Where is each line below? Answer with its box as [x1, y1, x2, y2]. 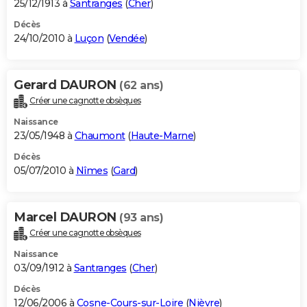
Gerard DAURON [14, 77, 119, 93]
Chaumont [74, 130, 125, 143]
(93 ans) [119, 211, 163, 225]
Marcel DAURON [14, 210, 119, 225]
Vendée [109, 32, 145, 45]
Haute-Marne [130, 130, 193, 143]
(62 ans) [119, 79, 163, 93]
